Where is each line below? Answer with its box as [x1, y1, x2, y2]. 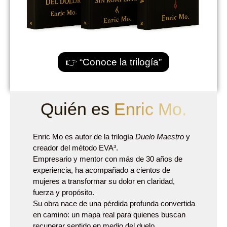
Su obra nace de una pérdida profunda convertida [32, 199, 195, 208]
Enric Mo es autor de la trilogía [32, 132, 135, 141]
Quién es [41, 99, 114, 119]
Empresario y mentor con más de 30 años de [32, 155, 182, 163]
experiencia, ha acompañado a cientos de [32, 166, 170, 174]
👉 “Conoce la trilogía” [65, 57, 162, 67]
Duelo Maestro [135, 132, 184, 141]
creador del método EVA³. [32, 143, 118, 152]
